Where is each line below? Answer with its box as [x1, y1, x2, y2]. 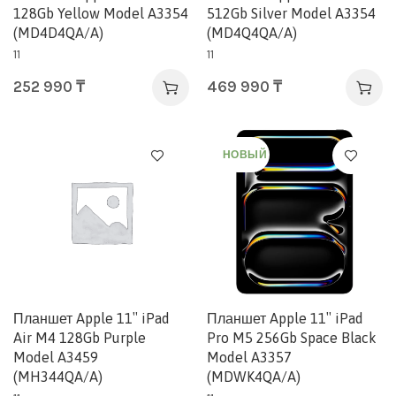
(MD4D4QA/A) [13, 25, 103, 41]
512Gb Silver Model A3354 [207, 5, 376, 21]
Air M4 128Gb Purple [13, 330, 146, 346]
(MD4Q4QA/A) [207, 25, 297, 41]
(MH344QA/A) [13, 369, 103, 385]
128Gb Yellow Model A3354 [13, 5, 188, 21]
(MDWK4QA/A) [207, 369, 301, 385]
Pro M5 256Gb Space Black [207, 330, 377, 346]
